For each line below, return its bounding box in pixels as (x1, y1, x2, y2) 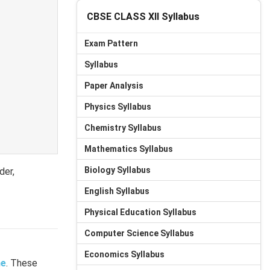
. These (6, 257, 37, 269)
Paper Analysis (84, 81, 143, 90)
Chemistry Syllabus (84, 123, 162, 133)
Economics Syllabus (84, 250, 165, 259)
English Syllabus (84, 186, 149, 196)
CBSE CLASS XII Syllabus (87, 10, 199, 22)
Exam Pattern (84, 39, 138, 48)
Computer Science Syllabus (84, 228, 194, 238)
